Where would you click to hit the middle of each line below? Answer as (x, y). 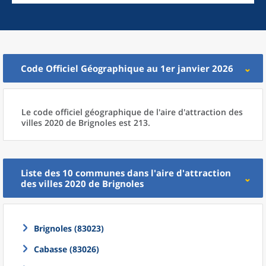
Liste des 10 (48, 173)
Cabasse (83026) (66, 249)
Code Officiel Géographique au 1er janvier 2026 (127, 68)
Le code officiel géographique (83, 112)
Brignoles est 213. (114, 123)
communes (100, 173)
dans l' (142, 173)
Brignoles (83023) (69, 228)
